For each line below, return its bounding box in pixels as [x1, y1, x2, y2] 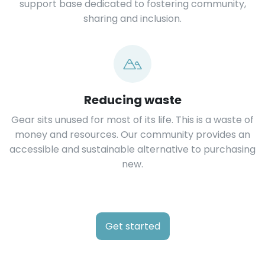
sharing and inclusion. [83, 12, 182, 26]
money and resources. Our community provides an [15, 128, 250, 142]
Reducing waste [83, 92, 182, 109]
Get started [105, 219, 160, 234]
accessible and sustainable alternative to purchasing [9, 143, 256, 157]
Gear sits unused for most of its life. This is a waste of [11, 113, 254, 127]
